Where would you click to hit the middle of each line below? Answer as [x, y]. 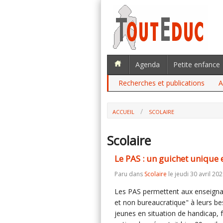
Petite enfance [197, 64]
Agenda [148, 64]
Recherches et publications [162, 83]
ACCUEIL [123, 112]
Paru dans [129, 174]
